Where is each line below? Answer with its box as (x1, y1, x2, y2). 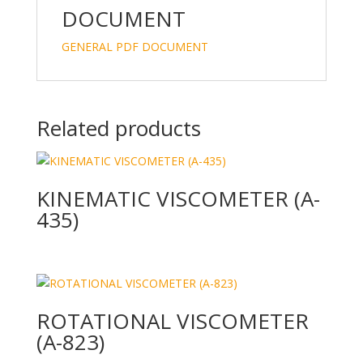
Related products (36, 113, 201, 143)
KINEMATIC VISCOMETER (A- (36, 184, 320, 213)
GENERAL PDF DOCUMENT (61, 39, 208, 54)
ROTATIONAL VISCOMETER (36, 306, 309, 336)
